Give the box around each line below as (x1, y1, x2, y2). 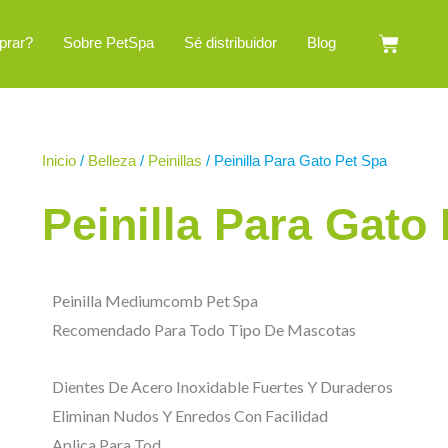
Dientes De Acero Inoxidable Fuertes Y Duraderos (52, 377, 393, 396)
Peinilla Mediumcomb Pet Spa (52, 291, 258, 310)
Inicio (42, 152, 76, 169)
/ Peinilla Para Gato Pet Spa (202, 152, 387, 169)
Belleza (88, 152, 136, 169)
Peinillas (148, 152, 202, 169)
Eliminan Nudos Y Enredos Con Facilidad (52, 406, 328, 425)
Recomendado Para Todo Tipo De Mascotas (52, 320, 356, 339)
